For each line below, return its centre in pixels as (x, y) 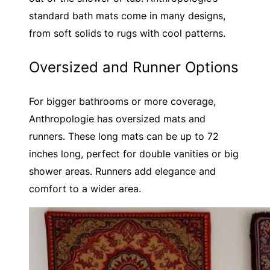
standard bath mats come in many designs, (127, 15)
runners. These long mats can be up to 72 (124, 136)
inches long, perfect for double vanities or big (134, 153)
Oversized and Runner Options (134, 67)
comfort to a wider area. (85, 188)
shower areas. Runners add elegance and (122, 171)
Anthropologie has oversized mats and (117, 118)
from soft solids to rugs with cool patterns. (127, 33)
